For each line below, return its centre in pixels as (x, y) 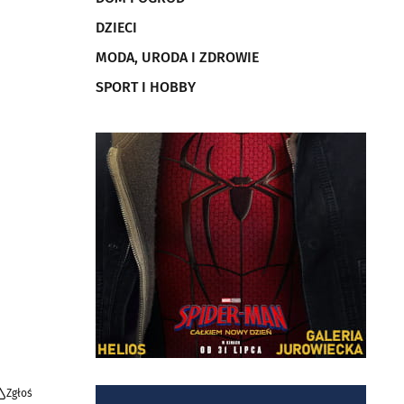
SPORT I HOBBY (146, 87)
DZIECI (116, 28)
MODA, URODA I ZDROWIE (177, 57)
